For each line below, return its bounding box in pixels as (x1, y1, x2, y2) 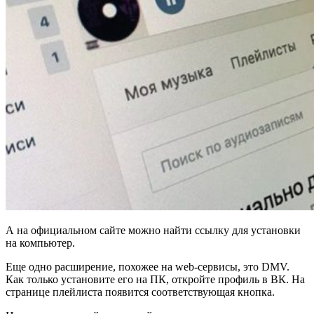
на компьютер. (6, 237, 75, 249)
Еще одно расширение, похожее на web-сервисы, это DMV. (6, 261, 289, 273)
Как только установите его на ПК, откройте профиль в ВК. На (6, 273, 305, 285)
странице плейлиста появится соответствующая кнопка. (6, 286, 275, 298)
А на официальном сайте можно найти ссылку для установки (6, 224, 301, 236)
